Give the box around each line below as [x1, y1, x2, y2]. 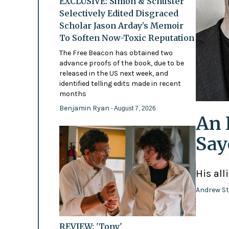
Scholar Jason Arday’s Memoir [59, 20, 184, 31]
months [59, 89, 86, 99]
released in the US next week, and [59, 69, 168, 78]
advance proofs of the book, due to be [59, 59, 184, 68]
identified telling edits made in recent [59, 79, 181, 88]
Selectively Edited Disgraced [59, 8, 178, 19]
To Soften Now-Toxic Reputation [59, 33, 194, 43]
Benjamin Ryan [59, 104, 111, 113]
